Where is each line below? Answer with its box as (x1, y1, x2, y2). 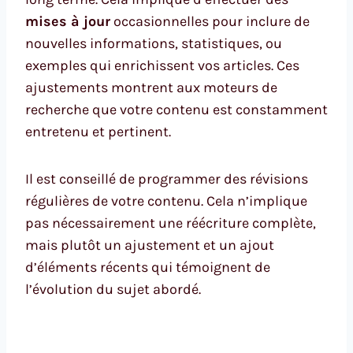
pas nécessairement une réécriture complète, (25, 214, 316, 232)
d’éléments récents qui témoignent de (25, 258, 270, 276)
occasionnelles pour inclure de (110, 12, 310, 30)
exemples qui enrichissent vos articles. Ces (25, 56, 299, 74)
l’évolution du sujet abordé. (25, 280, 201, 298)
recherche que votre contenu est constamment (25, 100, 328, 118)
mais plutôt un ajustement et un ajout (25, 236, 274, 254)
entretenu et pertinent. (25, 122, 171, 140)
